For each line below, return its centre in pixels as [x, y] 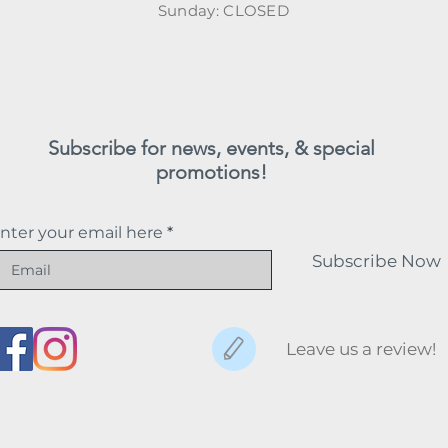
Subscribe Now [376, 261]
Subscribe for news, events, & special [211, 148]
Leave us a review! [360, 348]
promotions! [211, 172]
